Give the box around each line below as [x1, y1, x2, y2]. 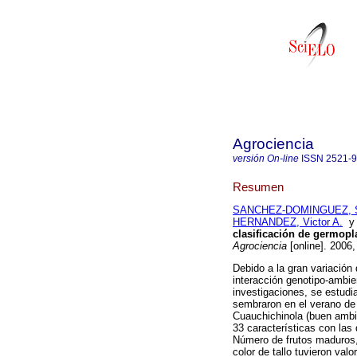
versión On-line [233, 153, 299, 164]
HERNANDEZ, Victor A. [233, 216, 343, 229]
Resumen [233, 179, 284, 194]
